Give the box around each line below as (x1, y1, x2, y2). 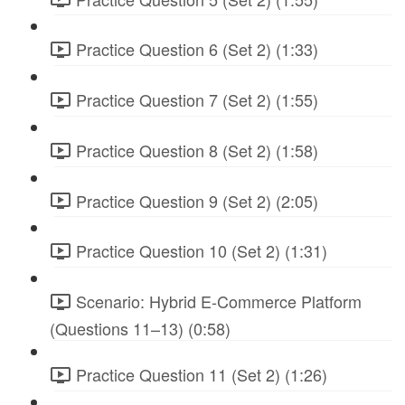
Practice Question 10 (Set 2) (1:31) (76, 239, 327, 263)
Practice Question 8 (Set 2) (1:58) (76, 137, 318, 162)
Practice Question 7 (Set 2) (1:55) (76, 88, 318, 112)
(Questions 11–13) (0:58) (50, 316, 231, 340)
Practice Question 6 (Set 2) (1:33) (76, 37, 318, 61)
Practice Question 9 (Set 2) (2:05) (76, 188, 318, 212)
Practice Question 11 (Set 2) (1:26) (76, 362, 327, 386)
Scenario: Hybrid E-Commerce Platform (76, 289, 362, 314)
